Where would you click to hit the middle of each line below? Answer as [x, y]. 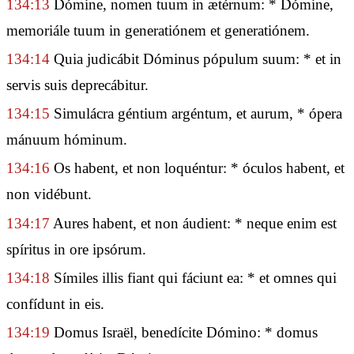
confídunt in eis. [55, 303]
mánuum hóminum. [67, 140]
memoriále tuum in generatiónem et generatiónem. [158, 30]
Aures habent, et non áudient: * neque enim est [193, 223]
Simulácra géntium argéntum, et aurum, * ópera [196, 114]
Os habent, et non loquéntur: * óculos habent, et [197, 168]
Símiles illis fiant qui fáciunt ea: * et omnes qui [193, 277]
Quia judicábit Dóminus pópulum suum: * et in [196, 58]
